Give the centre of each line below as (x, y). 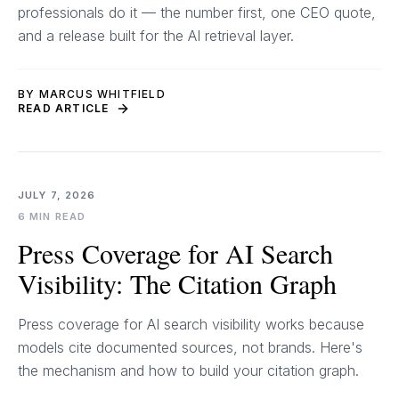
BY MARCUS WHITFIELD (92, 94)
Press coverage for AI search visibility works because (191, 324)
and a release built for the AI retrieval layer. (156, 36)
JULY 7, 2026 (57, 195)
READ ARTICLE (64, 108)
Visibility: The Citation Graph (177, 283)
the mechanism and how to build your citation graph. (188, 370)
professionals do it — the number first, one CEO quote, (197, 12)
